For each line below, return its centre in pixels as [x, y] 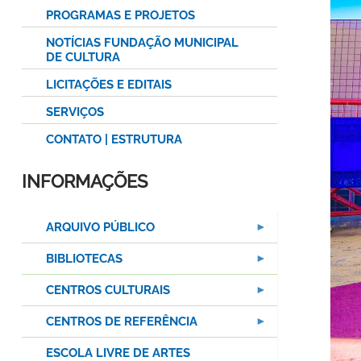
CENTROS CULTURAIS [108, 290]
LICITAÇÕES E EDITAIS [109, 85]
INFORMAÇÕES [85, 182]
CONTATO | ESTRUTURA [114, 140]
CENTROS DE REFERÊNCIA [122, 322]
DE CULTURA [83, 58]
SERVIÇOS [75, 112]
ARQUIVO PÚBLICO [100, 228]
